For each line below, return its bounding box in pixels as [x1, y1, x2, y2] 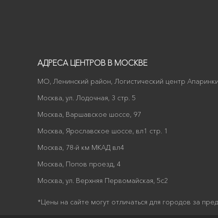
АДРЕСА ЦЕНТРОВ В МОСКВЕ [37, 58, 147, 68]
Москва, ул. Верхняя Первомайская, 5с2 [37, 176, 168, 185]
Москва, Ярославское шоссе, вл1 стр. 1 [37, 127, 168, 135]
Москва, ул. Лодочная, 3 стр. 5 [37, 93, 136, 102]
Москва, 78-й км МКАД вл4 [37, 143, 124, 152]
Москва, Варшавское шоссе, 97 [37, 110, 141, 119]
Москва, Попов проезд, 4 [37, 160, 121, 168]
